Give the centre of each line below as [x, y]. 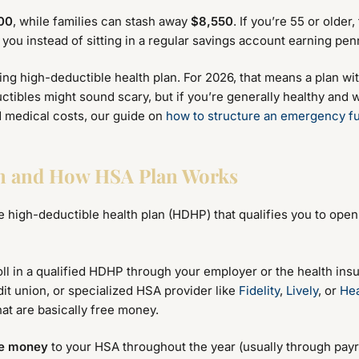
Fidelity [259, 290]
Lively [302, 290]
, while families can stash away [102, 21]
